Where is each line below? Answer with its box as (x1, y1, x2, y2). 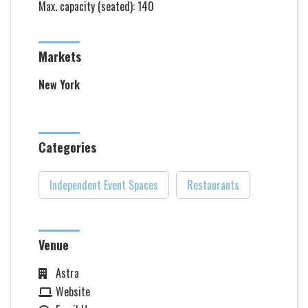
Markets (38, 47, 81, 65)
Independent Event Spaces (49, 177, 158, 193)
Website (56, 283, 90, 300)
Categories (38, 138, 96, 156)
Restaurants (187, 177, 239, 193)
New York (38, 76, 80, 93)
